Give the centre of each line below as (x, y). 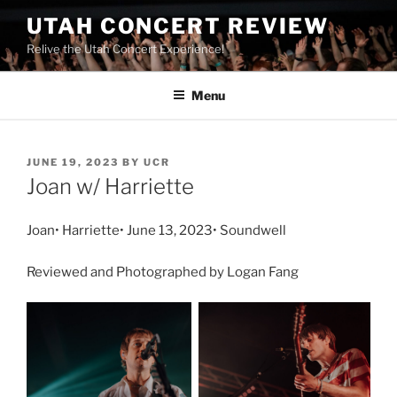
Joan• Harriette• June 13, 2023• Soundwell (156, 231)
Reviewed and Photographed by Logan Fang (163, 272)
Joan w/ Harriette (110, 187)
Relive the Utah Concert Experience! (125, 49)
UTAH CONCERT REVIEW (178, 26)
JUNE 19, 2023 (73, 162)
